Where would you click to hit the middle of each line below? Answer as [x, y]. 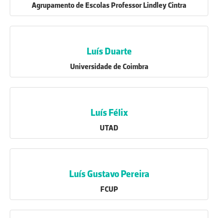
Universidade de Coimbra [109, 66]
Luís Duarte [109, 51]
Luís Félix [109, 112]
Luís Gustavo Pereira [109, 174]
